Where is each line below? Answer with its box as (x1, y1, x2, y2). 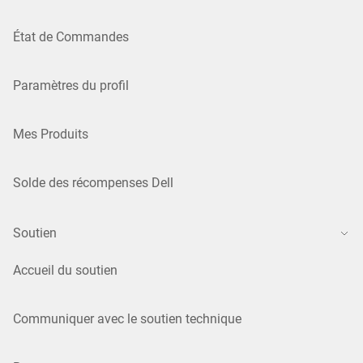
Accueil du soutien (13, 262, 117, 278)
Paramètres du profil (13, 77, 129, 93)
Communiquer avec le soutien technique (13, 310, 241, 327)
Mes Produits (13, 126, 88, 142)
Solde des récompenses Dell (13, 174, 173, 190)
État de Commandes (13, 28, 129, 45)
